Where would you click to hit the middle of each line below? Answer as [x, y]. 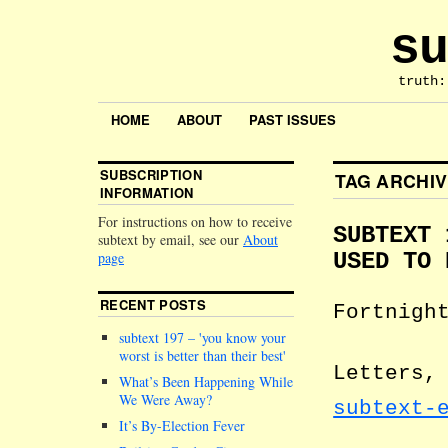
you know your [244, 338]
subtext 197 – [159, 338]
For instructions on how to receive [195, 222]
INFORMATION [147, 193]
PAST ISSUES [292, 120]
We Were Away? [165, 400]
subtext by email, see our [170, 240]
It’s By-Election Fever [182, 426]
